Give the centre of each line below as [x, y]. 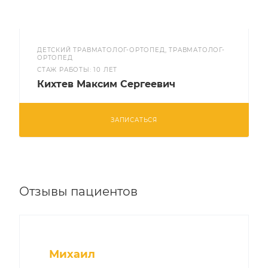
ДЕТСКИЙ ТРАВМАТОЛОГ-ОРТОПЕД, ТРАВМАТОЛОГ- [131, 50]
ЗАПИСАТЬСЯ [134, 120]
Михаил [72, 254]
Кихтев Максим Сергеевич [106, 84]
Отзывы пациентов [78, 191]
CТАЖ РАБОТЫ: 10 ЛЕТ [77, 70]
